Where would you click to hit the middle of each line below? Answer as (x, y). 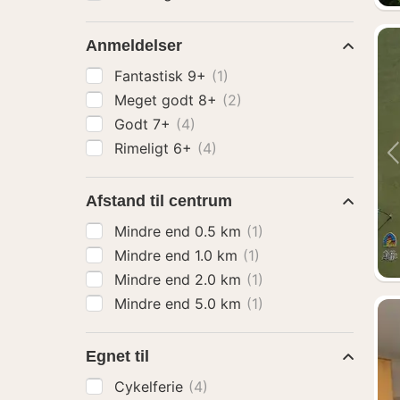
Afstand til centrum (159, 201)
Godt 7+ (145, 124)
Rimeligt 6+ (155, 148)
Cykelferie (151, 387)
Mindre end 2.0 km (180, 279)
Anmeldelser (134, 46)
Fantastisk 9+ (162, 76)
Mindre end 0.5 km (180, 231)
